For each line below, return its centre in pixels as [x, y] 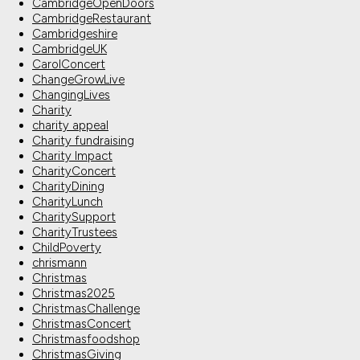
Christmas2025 [74, 294]
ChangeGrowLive [78, 80]
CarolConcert [69, 65]
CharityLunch [67, 202]
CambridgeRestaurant [92, 19]
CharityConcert [74, 172]
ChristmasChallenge [86, 309]
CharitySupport [74, 217]
